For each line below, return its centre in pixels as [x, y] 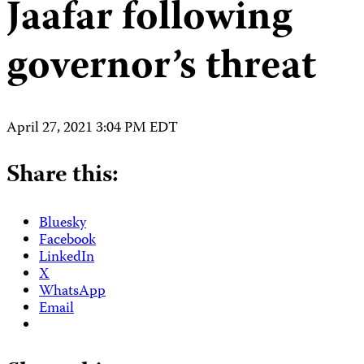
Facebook [67, 240]
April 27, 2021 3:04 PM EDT [92, 128]
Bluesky [63, 223]
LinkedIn [67, 258]
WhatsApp [72, 292]
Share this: [63, 175]
